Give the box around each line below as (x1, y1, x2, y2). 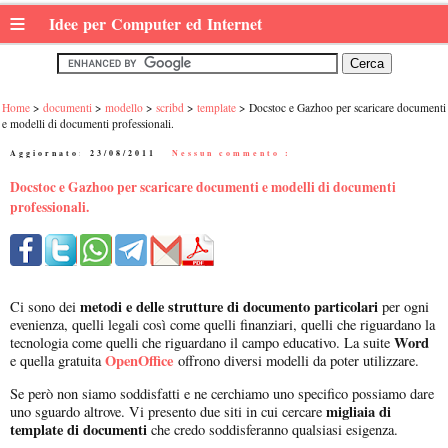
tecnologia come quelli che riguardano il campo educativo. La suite (10, 333, 394, 353)
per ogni (378, 297, 429, 317)
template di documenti (10, 418, 147, 440)
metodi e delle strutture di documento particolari (80, 296, 378, 318)
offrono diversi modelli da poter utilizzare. (178, 351, 419, 371)
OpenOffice (105, 350, 173, 372)
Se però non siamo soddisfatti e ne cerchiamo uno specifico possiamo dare (10, 383, 434, 403)
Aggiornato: (10, 147, 90, 159)
